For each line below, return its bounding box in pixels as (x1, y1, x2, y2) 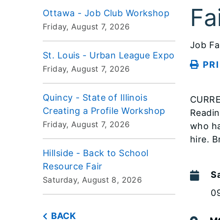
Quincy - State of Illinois (43, 92, 148, 103)
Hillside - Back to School (43, 147, 149, 158)
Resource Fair (43, 161, 103, 171)
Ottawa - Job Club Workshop (43, 7, 170, 18)
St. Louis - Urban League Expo (43, 50, 175, 60)
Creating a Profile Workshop (43, 105, 165, 116)
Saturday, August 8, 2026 (43, 174, 142, 185)
